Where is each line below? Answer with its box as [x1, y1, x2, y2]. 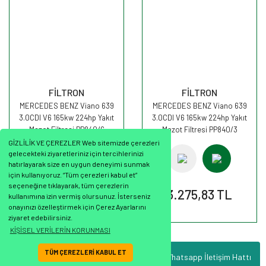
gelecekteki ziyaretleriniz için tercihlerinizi [8, 149, 144, 158]
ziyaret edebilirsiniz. [8, 213, 73, 222]
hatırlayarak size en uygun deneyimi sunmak [8, 160, 150, 169]
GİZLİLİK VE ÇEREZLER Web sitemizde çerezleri [8, 138, 160, 147]
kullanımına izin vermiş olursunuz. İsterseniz [8, 192, 151, 201]
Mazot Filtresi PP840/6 [28, 125, 104, 134]
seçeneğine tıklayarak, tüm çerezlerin [8, 181, 129, 190]
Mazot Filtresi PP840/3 [161, 125, 237, 134]
